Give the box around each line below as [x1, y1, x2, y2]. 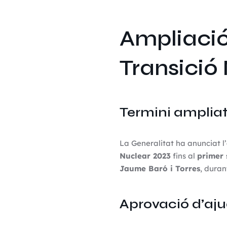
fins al [170, 151, 197, 161]
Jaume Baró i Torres [119, 164, 200, 173]
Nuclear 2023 [119, 151, 171, 161]
